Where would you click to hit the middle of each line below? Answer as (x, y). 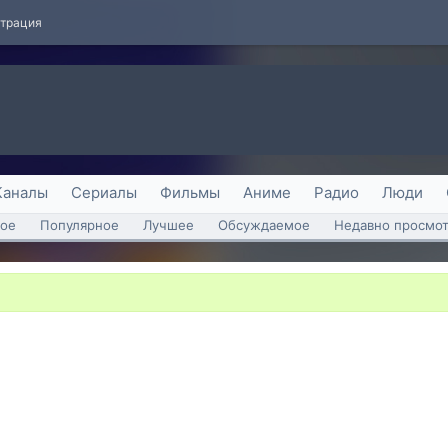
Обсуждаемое (264, 225)
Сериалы (104, 192)
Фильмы (190, 192)
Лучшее (168, 225)
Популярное (79, 225)
